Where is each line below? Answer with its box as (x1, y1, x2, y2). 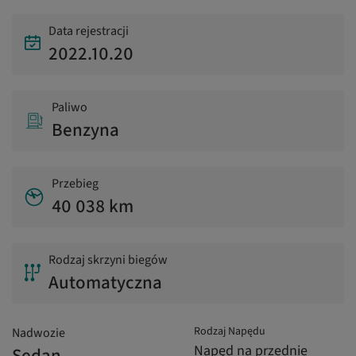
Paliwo (52, 99, 87, 117)
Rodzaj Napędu (194, 323, 265, 340)
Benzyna (52, 117, 119, 144)
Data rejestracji (48, 22, 129, 41)
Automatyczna (48, 269, 162, 296)
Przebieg (52, 175, 99, 193)
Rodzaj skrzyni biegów (48, 251, 168, 269)
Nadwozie (12, 324, 65, 342)
